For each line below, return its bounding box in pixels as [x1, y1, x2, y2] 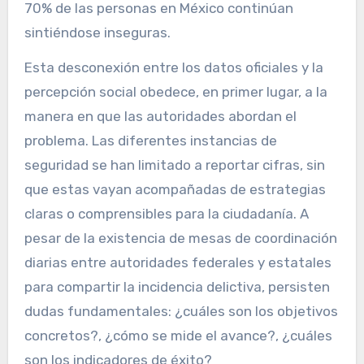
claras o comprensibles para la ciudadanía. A [24, 206, 309, 223]
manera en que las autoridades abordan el [24, 108, 297, 125]
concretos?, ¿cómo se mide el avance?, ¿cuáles [24, 327, 332, 344]
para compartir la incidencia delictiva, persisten [24, 279, 330, 296]
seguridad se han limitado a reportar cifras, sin [24, 157, 325, 174]
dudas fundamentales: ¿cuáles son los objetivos [24, 303, 338, 320]
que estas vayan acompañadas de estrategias [24, 181, 326, 198]
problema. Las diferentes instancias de [24, 132, 277, 149]
